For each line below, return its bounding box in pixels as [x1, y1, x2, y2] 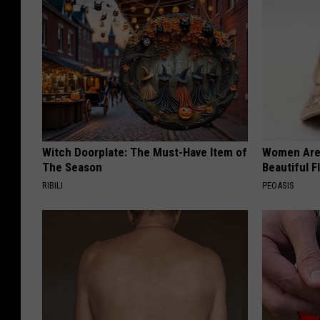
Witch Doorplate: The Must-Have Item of [42, 145, 247, 160]
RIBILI [42, 180, 63, 191]
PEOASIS [262, 180, 295, 191]
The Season [42, 160, 102, 175]
